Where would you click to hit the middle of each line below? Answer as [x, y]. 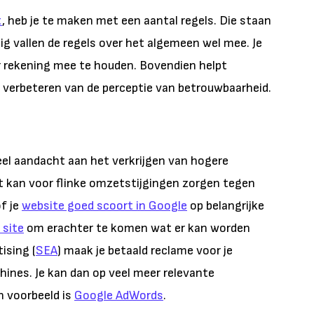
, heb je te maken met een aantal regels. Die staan [137, 21]
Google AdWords [119, 295]
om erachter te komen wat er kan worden [137, 228]
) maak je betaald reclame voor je [145, 251]
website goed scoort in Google [104, 206]
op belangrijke [226, 206]
